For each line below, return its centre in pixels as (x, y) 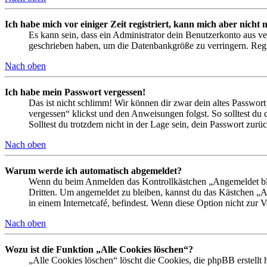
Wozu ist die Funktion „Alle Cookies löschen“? (99, 249)
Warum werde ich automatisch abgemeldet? (93, 170)
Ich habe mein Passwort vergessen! (75, 92)
